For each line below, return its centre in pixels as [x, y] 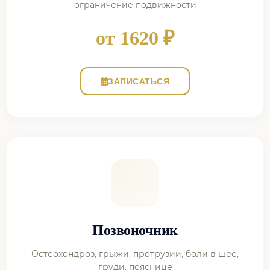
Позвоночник [135, 230]
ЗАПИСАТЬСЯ [139, 81]
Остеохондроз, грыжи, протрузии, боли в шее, [135, 254]
